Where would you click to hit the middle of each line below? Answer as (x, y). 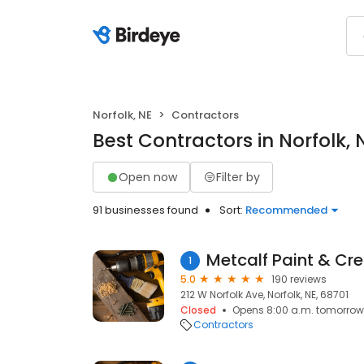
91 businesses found (145, 210)
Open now (148, 177)
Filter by (238, 177)
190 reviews (299, 279)
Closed (198, 310)
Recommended (286, 210)
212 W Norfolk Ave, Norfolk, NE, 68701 (264, 295)
